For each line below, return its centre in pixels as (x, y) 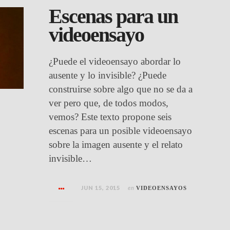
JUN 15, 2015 (101, 188)
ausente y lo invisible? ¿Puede (108, 75)
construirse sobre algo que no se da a (121, 89)
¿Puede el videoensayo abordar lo (115, 61)
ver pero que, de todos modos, (109, 103)
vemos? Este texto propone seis (110, 117)
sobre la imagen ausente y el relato (116, 145)
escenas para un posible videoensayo (121, 131)
